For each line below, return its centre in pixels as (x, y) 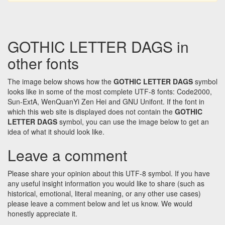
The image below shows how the (61, 82)
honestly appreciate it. (42, 214)
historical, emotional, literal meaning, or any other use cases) (104, 194)
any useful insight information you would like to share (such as (106, 184)
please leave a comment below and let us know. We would (100, 204)
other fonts (43, 63)
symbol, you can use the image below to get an (133, 122)
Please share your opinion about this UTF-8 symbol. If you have (109, 174)
